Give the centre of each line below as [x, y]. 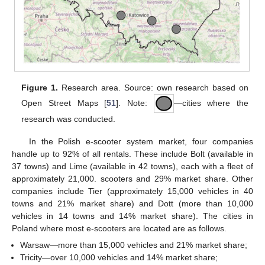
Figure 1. [40, 87]
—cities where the [211, 103]
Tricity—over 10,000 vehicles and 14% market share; [119, 257]
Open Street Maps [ [64, 103]
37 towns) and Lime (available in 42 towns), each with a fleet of [132, 166]
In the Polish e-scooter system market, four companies [141, 141]
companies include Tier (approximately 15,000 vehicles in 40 [132, 191]
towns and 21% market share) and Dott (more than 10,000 [132, 203]
